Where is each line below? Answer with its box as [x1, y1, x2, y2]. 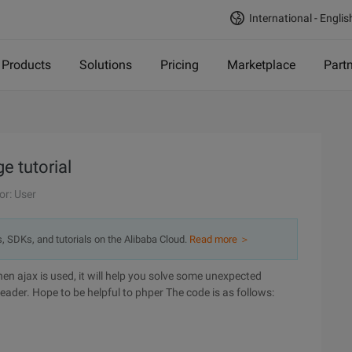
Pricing [160, 57, 199, 72]
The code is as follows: [166, 286, 274, 299]
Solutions [79, 57, 132, 72]
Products [2, 57, 51, 72]
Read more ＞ [189, 233, 250, 245]
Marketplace [227, 57, 295, 72]
